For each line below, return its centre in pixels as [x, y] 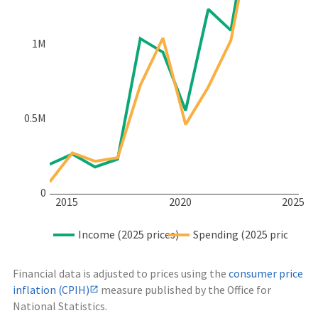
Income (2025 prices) [128, 235]
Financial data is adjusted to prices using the [121, 274]
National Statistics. [60, 307]
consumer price [266, 274]
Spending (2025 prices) [248, 235]
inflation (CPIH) [51, 290]
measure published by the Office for [185, 290]
